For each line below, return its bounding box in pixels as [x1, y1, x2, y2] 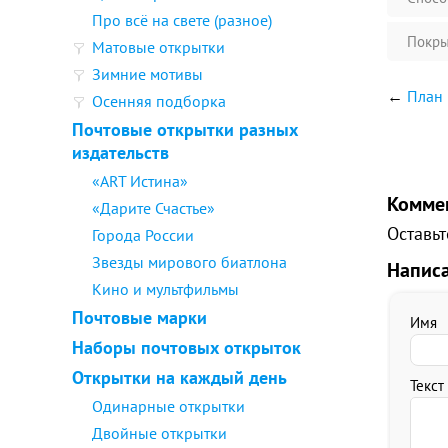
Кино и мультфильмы [92, 279, 239, 299]
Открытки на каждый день [72, 366, 287, 389]
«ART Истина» [92, 171, 188, 191]
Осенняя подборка [92, 91, 226, 111]
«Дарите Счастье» [92, 198, 215, 218]
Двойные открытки [92, 423, 227, 443]
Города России [92, 225, 194, 245]
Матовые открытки [92, 37, 225, 57]
